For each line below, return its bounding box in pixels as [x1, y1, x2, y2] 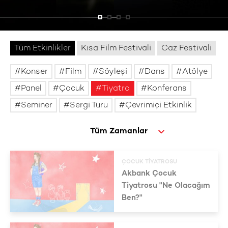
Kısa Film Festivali [81, 44, 151, 53]
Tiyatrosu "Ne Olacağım [122, 182, 210, 190]
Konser [21, 68, 48, 76]
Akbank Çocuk [122, 169, 177, 178]
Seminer [21, 101, 52, 110]
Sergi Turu [70, 101, 108, 110]
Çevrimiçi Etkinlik [125, 101, 192, 110]
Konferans [147, 84, 187, 93]
